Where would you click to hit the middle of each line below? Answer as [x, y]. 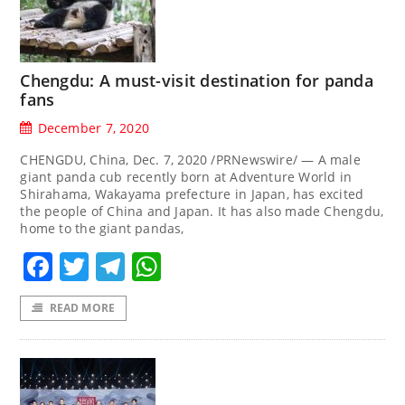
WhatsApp [233, 267]
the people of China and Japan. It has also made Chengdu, [202, 211]
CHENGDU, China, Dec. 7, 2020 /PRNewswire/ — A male [190, 160]
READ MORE [82, 308]
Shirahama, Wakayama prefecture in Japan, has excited [192, 194]
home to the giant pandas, [102, 228]
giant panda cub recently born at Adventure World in [186, 177]
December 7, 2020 [93, 128]
